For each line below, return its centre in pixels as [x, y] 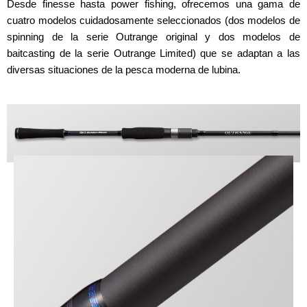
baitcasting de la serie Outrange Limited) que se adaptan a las [153, 53]
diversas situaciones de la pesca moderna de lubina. [124, 69]
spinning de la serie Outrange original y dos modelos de [153, 36]
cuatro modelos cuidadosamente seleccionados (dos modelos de [153, 20]
